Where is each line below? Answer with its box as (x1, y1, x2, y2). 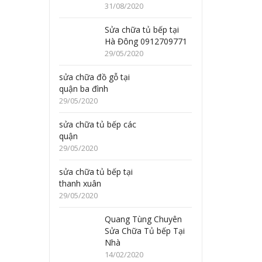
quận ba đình (59, 83, 109, 94)
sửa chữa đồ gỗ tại (59, 71, 130, 82)
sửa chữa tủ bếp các (59, 119, 137, 130)
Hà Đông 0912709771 (105, 36, 188, 47)
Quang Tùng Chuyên (105, 213, 182, 225)
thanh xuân (59, 178, 102, 189)
